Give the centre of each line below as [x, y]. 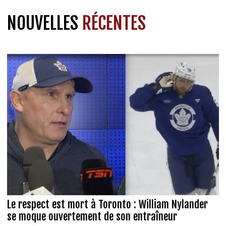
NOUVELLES [45, 23]
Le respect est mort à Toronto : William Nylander [107, 205]
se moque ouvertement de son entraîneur [92, 217]
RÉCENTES [114, 23]
